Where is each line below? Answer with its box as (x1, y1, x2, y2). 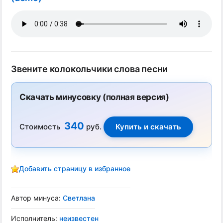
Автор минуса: (11, 194, 63, 202)
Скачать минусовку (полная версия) (19, 92, 169, 102)
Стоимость (19, 122, 64, 131)
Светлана (63, 194, 95, 202)
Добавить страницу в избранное (19, 164, 130, 173)
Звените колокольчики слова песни (11, 64, 168, 74)
